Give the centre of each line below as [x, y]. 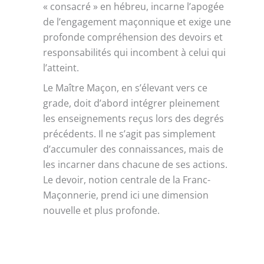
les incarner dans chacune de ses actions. [136, 165]
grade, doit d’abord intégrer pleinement [132, 103]
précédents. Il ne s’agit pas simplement [130, 134]
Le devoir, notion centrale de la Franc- [127, 180]
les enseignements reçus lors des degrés [134, 119]
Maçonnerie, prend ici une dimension [126, 195]
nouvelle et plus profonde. [102, 211]
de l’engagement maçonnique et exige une [137, 22]
